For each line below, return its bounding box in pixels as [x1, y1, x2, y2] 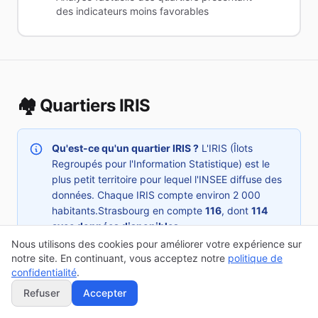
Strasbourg [98, 204, 150, 216]
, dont [221, 204, 251, 216]
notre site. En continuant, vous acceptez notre [11, 252, 225, 264]
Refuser [23, 287, 60, 299]
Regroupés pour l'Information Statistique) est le [52, 158, 270, 170]
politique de [228, 252, 283, 264]
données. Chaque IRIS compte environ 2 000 [52, 189, 261, 201]
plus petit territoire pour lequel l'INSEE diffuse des [52, 173, 282, 185]
